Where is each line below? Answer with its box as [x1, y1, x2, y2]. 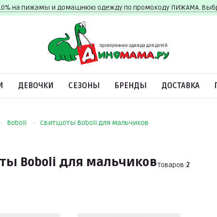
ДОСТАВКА [161, 81, 200, 91]
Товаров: [157, 161, 186, 169]
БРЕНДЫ [114, 81, 147, 91]
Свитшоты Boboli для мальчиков [40, 119, 149, 127]
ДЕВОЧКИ [18, 81, 54, 91]
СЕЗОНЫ [68, 81, 100, 91]
